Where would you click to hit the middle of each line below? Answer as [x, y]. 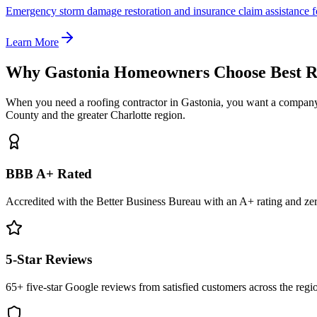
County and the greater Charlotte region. [96, 115]
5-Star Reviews [49, 260]
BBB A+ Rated [49, 173]
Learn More [32, 42]
